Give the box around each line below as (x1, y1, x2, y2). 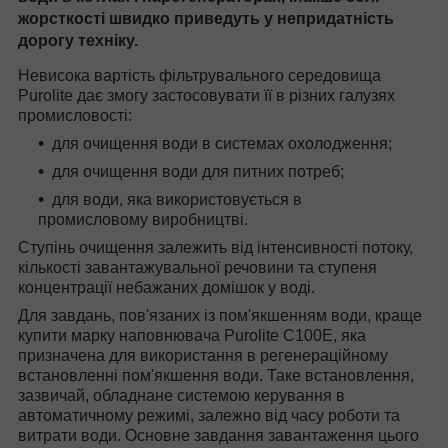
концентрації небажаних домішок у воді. (18, 279, 315, 297)
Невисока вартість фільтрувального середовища (18, 67, 381, 85)
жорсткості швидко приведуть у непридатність (18, 9, 394, 27)
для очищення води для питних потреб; (52, 163, 344, 181)
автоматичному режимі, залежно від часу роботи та (18, 407, 400, 425)
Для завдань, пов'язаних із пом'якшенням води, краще (18, 307, 422, 325)
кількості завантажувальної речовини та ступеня (18, 259, 377, 277)
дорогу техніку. (18, 31, 138, 49)
